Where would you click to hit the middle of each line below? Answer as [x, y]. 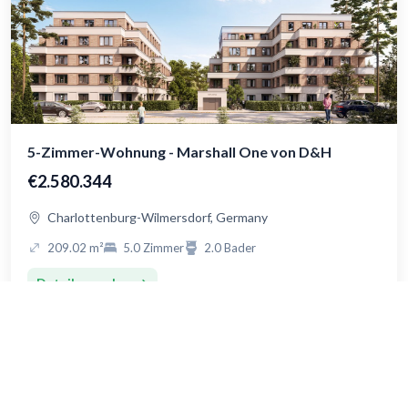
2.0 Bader [230, 248]
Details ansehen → [92, 283]
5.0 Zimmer [153, 248]
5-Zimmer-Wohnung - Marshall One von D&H [179, 152]
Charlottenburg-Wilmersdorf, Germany [158, 218]
